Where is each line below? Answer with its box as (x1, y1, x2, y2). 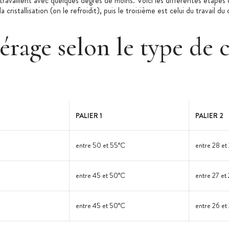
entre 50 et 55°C (76, 140, 125, 150)
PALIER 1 (76, 110, 102, 121)
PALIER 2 (195, 110, 223, 121)
